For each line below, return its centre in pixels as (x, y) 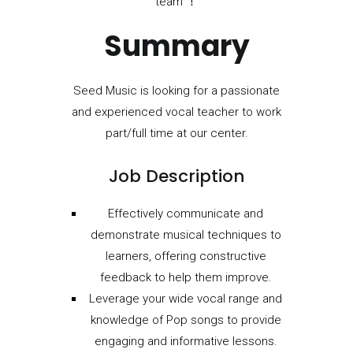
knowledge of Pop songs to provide (186, 320)
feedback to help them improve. (186, 277)
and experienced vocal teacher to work (176, 111)
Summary (176, 46)
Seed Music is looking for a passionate (176, 90)
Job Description (176, 176)
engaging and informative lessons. (186, 341)
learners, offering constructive (186, 256)
